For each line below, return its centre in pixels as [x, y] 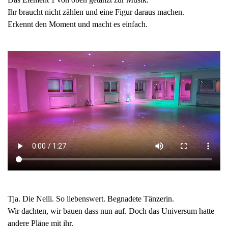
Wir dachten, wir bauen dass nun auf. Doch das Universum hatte [111, 211]
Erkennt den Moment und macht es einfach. [78, 24]
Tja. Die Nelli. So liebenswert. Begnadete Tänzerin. [91, 199]
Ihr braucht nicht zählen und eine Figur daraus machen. [96, 12]
